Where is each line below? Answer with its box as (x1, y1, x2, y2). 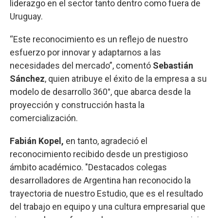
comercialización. (10, 112, 78, 123)
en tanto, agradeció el (64, 135, 147, 146)
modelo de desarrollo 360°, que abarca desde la (10, 86, 191, 97)
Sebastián (153, 60, 193, 71)
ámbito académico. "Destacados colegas (10, 162, 167, 172)
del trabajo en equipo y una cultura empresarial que (10, 201, 205, 212)
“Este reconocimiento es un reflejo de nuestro (10, 34, 188, 44)
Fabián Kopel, (10, 135, 64, 146)
